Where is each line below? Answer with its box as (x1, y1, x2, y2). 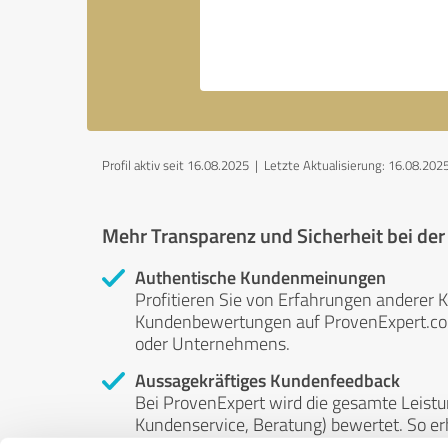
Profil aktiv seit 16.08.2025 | (102, 156, 264, 174)
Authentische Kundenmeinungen (135, 264, 386, 290)
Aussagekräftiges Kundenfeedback (135, 367, 400, 393)
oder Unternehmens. (135, 331, 290, 355)
